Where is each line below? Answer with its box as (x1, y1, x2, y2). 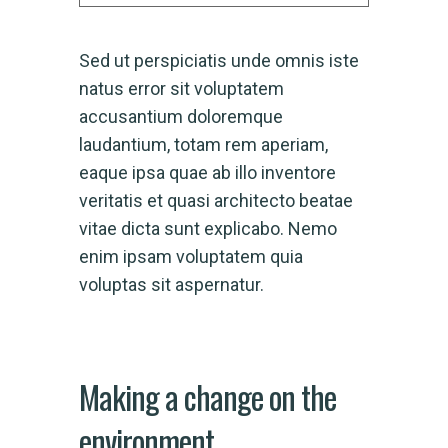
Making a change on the (79, 372, 336, 420)
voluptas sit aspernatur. (79, 273, 264, 295)
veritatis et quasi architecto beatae (79, 189, 353, 211)
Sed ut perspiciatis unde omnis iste (79, 49, 359, 71)
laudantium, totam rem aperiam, (79, 133, 328, 155)
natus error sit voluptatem (79, 77, 284, 99)
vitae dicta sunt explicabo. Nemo (79, 217, 337, 239)
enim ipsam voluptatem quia (79, 245, 303, 267)
